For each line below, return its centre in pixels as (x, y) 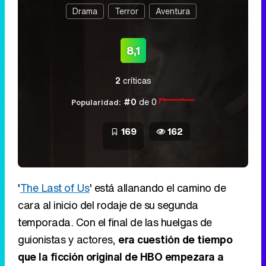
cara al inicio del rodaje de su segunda (108, 205)
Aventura (172, 11)
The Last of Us (55, 188)
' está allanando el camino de (157, 188)
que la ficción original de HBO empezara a (121, 257)
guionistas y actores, (68, 240)
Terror (126, 11)
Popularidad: (96, 103)
